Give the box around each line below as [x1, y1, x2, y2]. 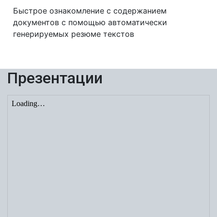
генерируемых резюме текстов [13, 29, 134, 39]
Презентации [7, 69, 103, 87]
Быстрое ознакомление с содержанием [13, 6, 167, 15]
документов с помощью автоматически [13, 17, 167, 27]
